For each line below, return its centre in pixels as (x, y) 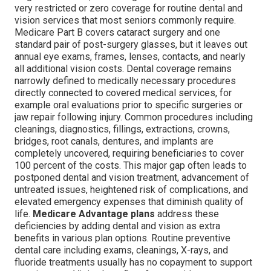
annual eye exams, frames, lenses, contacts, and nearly (130, 56)
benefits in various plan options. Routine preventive (122, 238)
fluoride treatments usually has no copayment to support (133, 262)
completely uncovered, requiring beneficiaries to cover (129, 153)
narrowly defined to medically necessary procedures (125, 80)
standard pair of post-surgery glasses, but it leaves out (131, 44)
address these (187, 214)
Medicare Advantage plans (94, 214)
